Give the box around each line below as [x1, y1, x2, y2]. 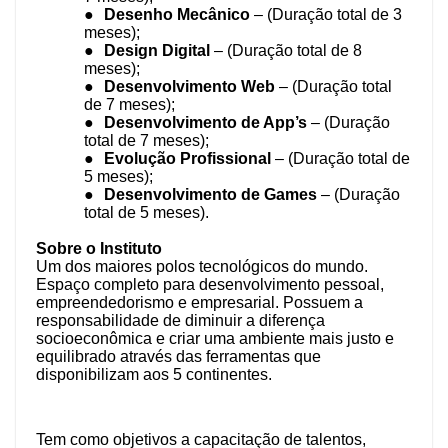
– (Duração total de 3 [254, 6, 402, 24]
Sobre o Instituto [36, 240, 162, 258]
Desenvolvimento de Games [104, 186, 321, 204]
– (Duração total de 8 [214, 42, 362, 60]
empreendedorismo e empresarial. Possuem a [36, 294, 363, 312]
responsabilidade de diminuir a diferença [36, 312, 325, 330]
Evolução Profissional [104, 150, 275, 168]
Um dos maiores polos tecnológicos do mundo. [36, 258, 368, 276]
